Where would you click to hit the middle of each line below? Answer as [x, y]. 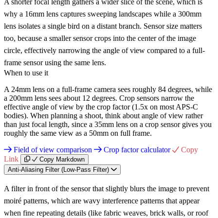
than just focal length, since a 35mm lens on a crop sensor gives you [108, 124]
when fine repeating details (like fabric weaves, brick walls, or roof [106, 213]
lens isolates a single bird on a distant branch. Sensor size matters [103, 26]
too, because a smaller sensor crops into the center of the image [100, 38]
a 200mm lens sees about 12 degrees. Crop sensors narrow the [99, 98]
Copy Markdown [62, 159]
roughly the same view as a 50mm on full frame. [78, 133]
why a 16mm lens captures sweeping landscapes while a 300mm [103, 14]
